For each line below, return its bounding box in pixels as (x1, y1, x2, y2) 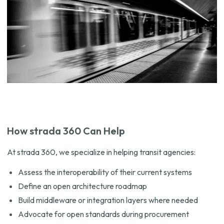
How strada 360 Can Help (7, 124, 125, 137)
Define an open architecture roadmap (18, 181, 147, 191)
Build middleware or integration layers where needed (18, 195, 198, 205)
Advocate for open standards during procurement (18, 209, 189, 219)
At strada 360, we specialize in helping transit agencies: (7, 147, 195, 157)
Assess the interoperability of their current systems (18, 167, 192, 177)
